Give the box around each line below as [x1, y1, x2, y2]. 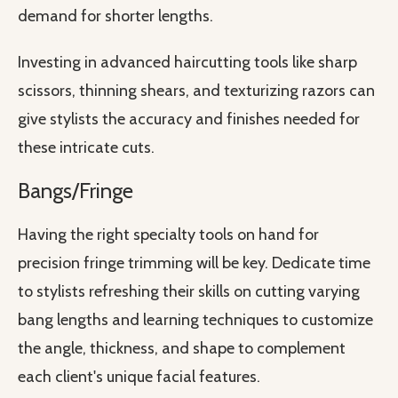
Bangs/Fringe [18, 178, 133, 204]
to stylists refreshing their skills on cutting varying [18, 282, 360, 302]
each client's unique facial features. [18, 367, 260, 387]
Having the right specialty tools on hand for [18, 225, 319, 245]
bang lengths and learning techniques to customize [18, 310, 373, 330]
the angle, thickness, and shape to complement [18, 338, 346, 359]
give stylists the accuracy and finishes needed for [18, 109, 360, 130]
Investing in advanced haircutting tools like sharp [18, 52, 357, 73]
